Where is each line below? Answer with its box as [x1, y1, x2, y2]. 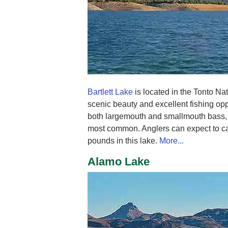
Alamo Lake [88, 155, 150, 168]
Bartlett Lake [88, 88, 133, 97]
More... [159, 136, 184, 146]
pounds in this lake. [88, 136, 159, 146]
